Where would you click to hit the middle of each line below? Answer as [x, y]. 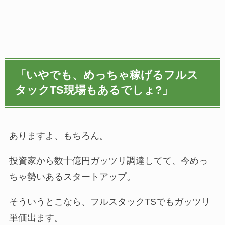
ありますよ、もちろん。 [59, 135]
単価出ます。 [36, 218]
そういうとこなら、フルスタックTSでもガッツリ [109, 202]
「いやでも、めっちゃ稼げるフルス [107, 75]
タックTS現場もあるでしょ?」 [94, 90]
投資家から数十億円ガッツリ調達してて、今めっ [108, 160]
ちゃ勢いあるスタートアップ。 [72, 177]
